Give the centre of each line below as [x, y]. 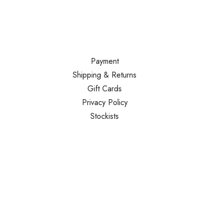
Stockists [105, 116]
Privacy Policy [105, 102]
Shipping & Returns [105, 75]
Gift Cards [105, 89]
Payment [105, 61]
